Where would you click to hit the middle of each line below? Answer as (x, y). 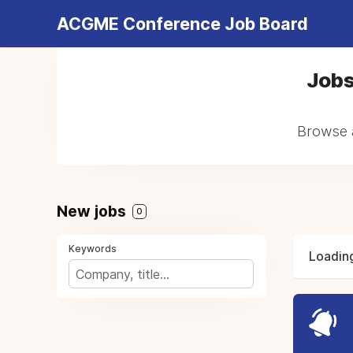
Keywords (93, 249)
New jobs (93, 211)
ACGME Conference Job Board (182, 24)
